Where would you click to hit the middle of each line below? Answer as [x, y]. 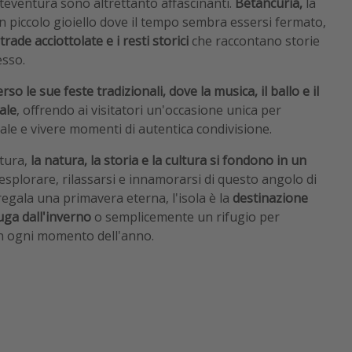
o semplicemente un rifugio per [185, 216]
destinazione [270, 198]
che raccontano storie [254, 40]
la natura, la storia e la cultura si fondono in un [169, 160]
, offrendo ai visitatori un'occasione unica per [149, 110]
